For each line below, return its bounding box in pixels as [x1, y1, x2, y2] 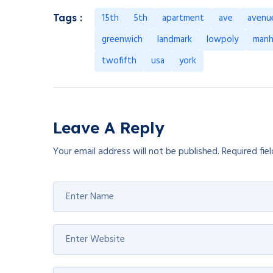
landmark [157, 32, 192, 48]
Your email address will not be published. [53, 144, 219, 160]
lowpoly [207, 32, 238, 48]
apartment [162, 11, 204, 26]
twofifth [102, 54, 136, 69]
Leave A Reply [53, 118, 165, 138]
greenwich [102, 32, 143, 48]
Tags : [53, 12, 82, 24]
